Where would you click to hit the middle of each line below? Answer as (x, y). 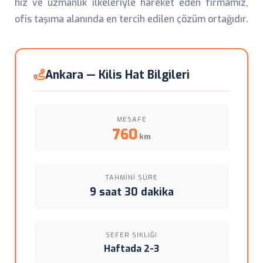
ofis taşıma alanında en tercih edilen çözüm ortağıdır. (131, 19)
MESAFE (131, 119)
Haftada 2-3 (131, 249)
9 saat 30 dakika (131, 192)
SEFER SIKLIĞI (131, 235)
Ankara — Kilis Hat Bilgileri (117, 75)
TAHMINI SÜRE (131, 178)
